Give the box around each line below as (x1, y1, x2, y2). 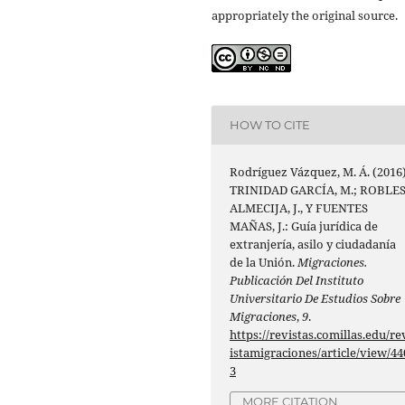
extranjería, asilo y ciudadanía (230, 235, 397, 252)
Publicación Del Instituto (230, 271, 364, 288)
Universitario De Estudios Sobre (230, 289, 401, 306)
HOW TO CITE (230, 118, 311, 133)
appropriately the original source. (212, 6, 398, 24)
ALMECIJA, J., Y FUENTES (230, 199, 369, 216)
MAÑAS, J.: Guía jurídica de (230, 217, 379, 234)
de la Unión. (230, 253, 298, 270)
